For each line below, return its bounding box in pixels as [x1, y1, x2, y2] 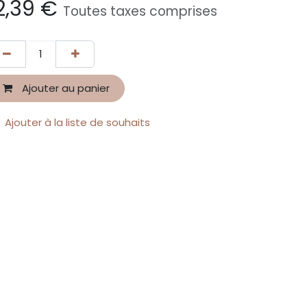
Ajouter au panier [19, 80, 110, 95]
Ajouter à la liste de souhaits [5, 114, 150, 130]
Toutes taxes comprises [63, 1, 217, 21]
